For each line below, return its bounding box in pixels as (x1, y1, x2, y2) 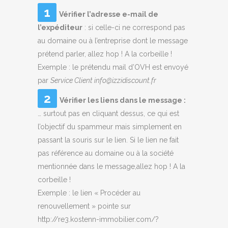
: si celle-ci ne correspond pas (82, 23, 185, 32)
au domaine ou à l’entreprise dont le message (38, 37, 188, 45)
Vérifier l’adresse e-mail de (59, 10, 158, 18)
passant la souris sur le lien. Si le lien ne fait (38, 136, 179, 144)
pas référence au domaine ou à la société (38, 149, 174, 157)
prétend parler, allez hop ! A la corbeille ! (38, 50, 172, 58)
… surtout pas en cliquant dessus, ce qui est (38, 109, 179, 118)
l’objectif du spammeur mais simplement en (38, 123, 182, 131)
